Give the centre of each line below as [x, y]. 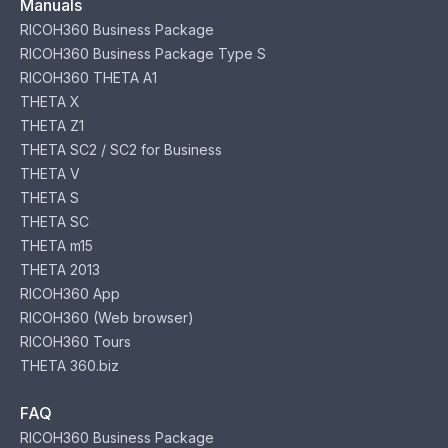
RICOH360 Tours [75, 341]
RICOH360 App [70, 293]
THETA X [50, 101]
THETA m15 [56, 245]
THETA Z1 [52, 125]
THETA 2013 [60, 269]
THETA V [50, 173]
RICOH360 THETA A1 [88, 77]
